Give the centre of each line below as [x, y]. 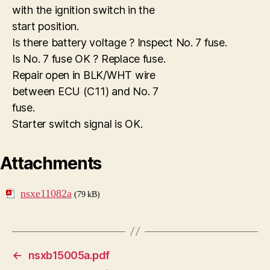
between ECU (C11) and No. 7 [85, 91]
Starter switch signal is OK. [77, 124]
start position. [46, 26]
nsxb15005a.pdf [69, 255]
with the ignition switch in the [83, 10]
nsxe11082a [46, 193]
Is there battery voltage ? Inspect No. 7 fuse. [120, 42]
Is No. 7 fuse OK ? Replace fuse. [89, 58]
